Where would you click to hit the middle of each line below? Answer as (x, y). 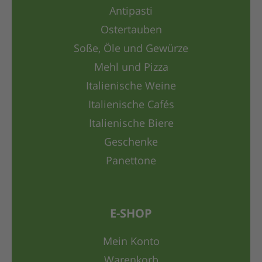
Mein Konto (131, 242)
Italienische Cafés (131, 106)
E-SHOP (131, 215)
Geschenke (131, 143)
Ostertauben (131, 31)
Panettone (131, 162)
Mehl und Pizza (131, 68)
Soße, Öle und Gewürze (131, 49)
